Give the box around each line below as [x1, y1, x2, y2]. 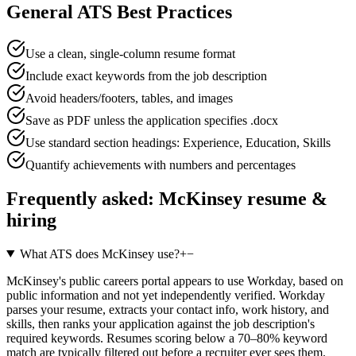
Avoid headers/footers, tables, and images [25, 91, 233, 105]
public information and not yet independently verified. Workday [6, 288, 325, 302]
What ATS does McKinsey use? [19, 246, 180, 261]
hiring [6, 209, 56, 230]
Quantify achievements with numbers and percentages [25, 157, 296, 172]
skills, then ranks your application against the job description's [6, 316, 315, 331]
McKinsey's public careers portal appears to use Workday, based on [6, 273, 343, 288]
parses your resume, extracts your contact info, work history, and [6, 302, 329, 316]
